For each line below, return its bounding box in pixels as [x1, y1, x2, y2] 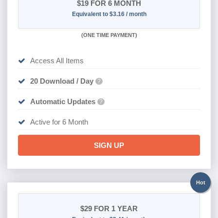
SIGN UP [94, 141, 124, 149]
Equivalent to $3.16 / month [72, 10, 146, 18]
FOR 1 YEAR [92, 204, 138, 213]
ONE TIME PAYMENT [83, 32, 135, 38]
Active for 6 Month [30, 117, 88, 126]
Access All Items [30, 56, 84, 65]
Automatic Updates [30, 97, 95, 106]
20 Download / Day [30, 76, 93, 85]
